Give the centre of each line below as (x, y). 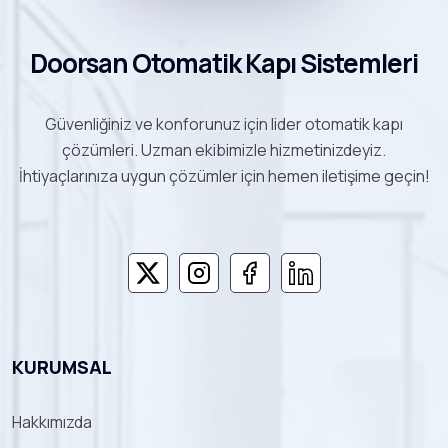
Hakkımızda (52, 421)
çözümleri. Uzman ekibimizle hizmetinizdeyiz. (224, 149)
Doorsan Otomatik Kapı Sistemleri (224, 62)
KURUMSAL (62, 366)
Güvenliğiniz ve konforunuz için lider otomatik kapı (224, 123)
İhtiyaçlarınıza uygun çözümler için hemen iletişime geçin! (224, 175)
